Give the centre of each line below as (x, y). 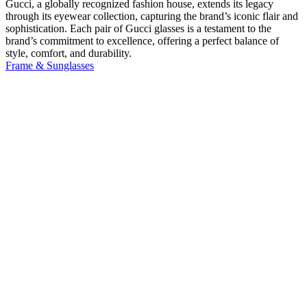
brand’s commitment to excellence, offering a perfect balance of (142, 41)
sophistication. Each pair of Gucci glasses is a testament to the (138, 29)
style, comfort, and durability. (69, 53)
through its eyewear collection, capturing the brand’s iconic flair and (152, 16)
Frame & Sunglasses (50, 66)
